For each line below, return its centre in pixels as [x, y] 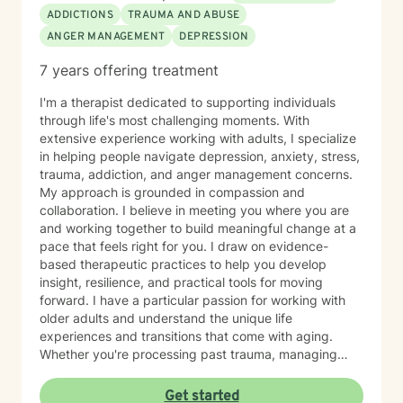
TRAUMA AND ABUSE [184, 15]
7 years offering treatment [129, 70]
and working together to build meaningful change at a [198, 228]
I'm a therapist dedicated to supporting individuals [188, 102]
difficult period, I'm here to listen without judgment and [200, 390]
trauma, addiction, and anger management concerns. [196, 174]
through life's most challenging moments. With [175, 120]
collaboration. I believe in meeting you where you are [194, 210]
